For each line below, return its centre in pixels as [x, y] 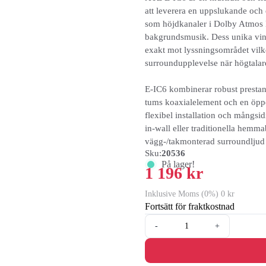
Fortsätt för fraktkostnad [190, 206]
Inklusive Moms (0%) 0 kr [190, 194]
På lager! [178, 164]
